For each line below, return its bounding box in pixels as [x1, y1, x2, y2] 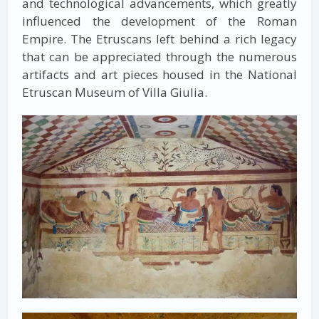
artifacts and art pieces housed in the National [22, 66, 297, 83]
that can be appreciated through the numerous [22, 48, 297, 65]
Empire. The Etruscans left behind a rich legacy [22, 30, 297, 47]
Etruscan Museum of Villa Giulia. [22, 83, 208, 100]
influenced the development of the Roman [22, 12, 297, 29]
